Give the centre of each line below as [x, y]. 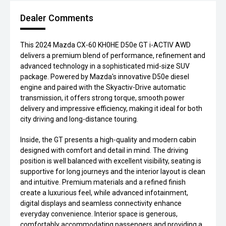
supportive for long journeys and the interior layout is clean [113, 172]
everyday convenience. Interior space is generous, [99, 214]
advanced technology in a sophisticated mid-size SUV [105, 66]
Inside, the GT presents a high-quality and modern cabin [108, 140]
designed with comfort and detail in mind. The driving [104, 151]
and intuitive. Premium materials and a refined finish [103, 182]
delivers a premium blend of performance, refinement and [113, 56]
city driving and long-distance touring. [79, 119]
